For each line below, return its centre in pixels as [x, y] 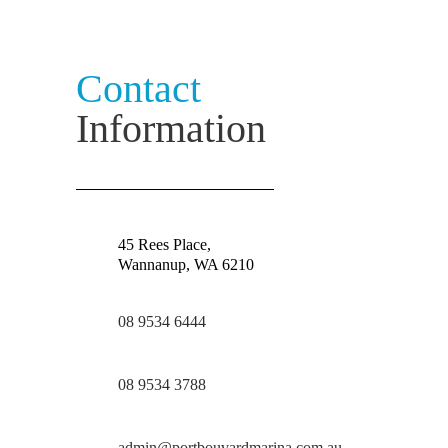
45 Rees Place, [165, 244]
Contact [139, 88]
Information [171, 128]
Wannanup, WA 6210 [186, 264]
